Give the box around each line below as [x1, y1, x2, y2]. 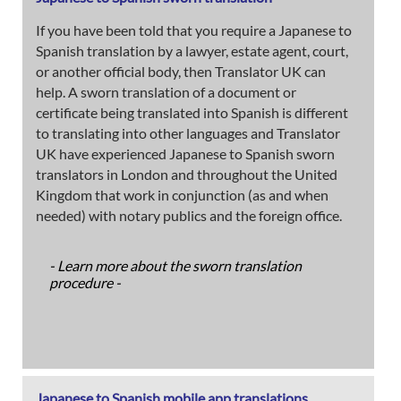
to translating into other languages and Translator [36, 124, 340, 141]
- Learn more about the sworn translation [49, 256, 302, 274]
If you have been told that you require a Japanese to [36, 21, 352, 38]
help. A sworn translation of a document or [36, 82, 296, 100]
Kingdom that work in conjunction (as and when [36, 185, 328, 203]
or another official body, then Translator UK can [36, 62, 326, 80]
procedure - [49, 273, 121, 291]
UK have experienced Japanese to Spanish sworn [36, 144, 335, 162]
